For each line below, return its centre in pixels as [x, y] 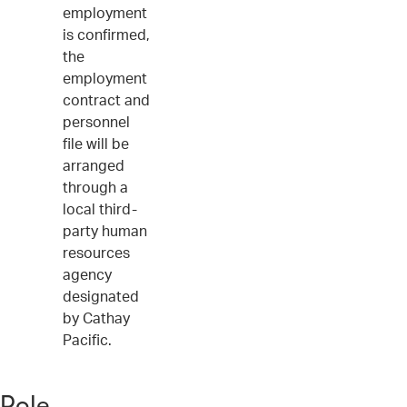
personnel [96, 121]
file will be [96, 143]
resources [96, 252]
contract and [106, 99]
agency [87, 274]
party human [105, 230]
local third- [100, 208]
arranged [94, 165]
